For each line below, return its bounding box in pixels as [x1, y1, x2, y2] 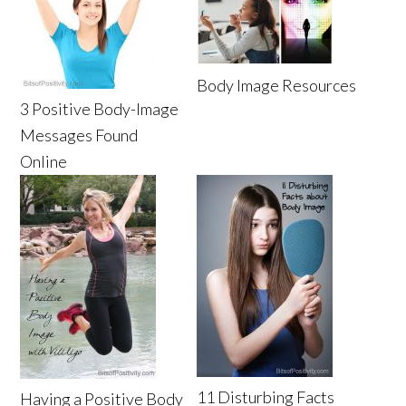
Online [20, 151, 68, 172]
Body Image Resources [197, 75, 357, 96]
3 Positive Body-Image [20, 99, 179, 120]
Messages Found [20, 125, 139, 146]
